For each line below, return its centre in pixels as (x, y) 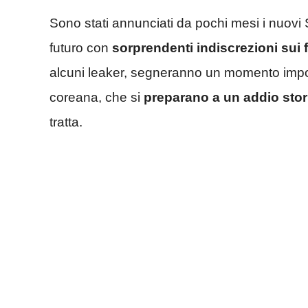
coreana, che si (97, 97)
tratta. (66, 122)
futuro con (81, 47)
